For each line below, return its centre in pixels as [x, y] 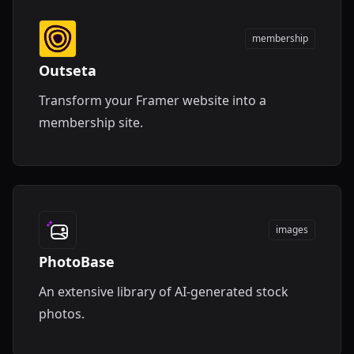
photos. [62, 314]
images [292, 230]
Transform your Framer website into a [153, 100]
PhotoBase [77, 262]
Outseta [68, 70]
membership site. [91, 122]
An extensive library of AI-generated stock [164, 292]
